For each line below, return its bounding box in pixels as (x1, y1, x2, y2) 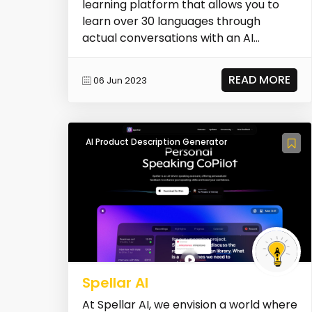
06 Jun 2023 (93, 73, 147, 87)
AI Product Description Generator (85, 136, 227, 148)
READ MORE (228, 72, 291, 88)
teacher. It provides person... (81, 47, 237, 63)
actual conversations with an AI (81, 30, 253, 47)
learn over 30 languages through (81, 13, 260, 30)
